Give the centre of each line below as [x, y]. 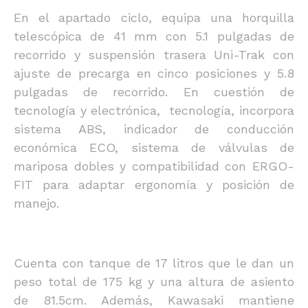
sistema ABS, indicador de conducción [154, 129]
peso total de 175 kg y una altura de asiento [154, 282]
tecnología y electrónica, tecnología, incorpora [154, 110]
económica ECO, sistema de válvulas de [154, 147]
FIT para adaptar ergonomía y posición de [154, 185]
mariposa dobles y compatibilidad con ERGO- [154, 166]
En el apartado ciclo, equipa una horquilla [154, 18]
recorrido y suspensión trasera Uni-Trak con [154, 55]
